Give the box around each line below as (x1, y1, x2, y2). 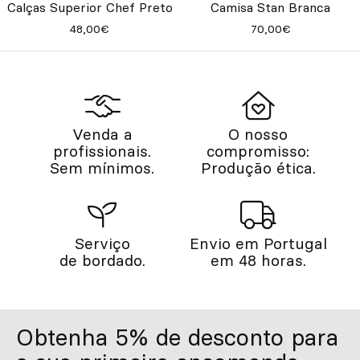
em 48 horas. (210, 250, 306, 270)
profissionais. (53, 141, 151, 161)
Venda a (72, 124, 133, 144)
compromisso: (207, 141, 309, 161)
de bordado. (59, 250, 145, 270)
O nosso (228, 124, 288, 144)
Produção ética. (200, 157, 316, 178)
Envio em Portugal (189, 233, 327, 253)
